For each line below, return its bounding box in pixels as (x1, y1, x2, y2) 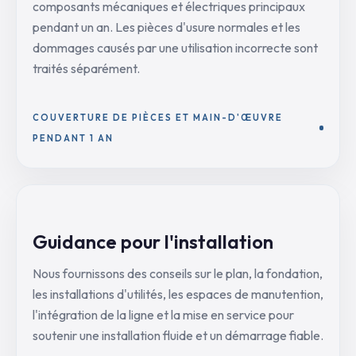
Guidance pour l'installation (33, 230, 273, 253)
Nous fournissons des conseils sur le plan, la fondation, (33, 265, 323, 281)
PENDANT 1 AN (33, 133, 114, 144)
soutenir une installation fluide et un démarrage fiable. (33, 327, 323, 343)
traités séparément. (33, 60, 140, 76)
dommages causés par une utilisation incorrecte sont (33, 40, 318, 56)
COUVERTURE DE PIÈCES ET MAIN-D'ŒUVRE (33, 112, 283, 123)
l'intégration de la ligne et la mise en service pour (33, 307, 294, 323)
